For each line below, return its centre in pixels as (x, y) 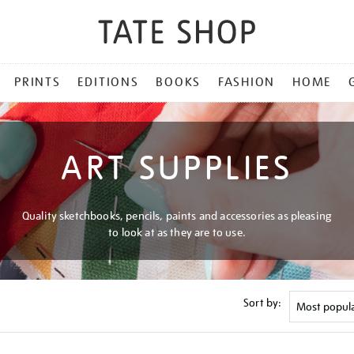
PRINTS (38, 82)
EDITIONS (108, 82)
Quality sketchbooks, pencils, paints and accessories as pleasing (177, 216)
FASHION (247, 82)
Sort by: (263, 302)
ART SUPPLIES (177, 168)
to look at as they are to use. (177, 232)
